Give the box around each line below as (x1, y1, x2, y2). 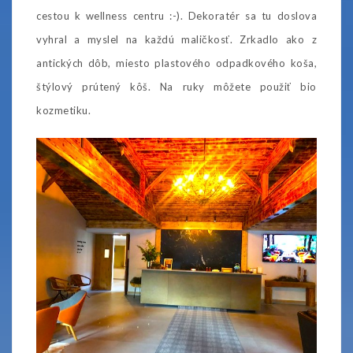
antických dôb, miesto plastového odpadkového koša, (36, 57, 317, 70)
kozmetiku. (36, 104, 91, 117)
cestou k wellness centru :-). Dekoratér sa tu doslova (36, 9, 317, 23)
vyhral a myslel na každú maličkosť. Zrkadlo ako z (36, 33, 317, 46)
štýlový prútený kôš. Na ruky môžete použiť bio (36, 80, 317, 94)
